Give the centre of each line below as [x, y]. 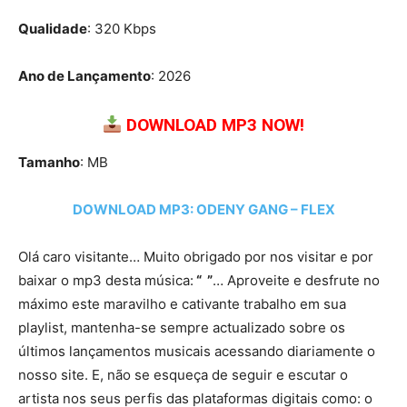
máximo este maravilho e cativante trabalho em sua [182, 304]
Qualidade [53, 29]
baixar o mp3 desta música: [106, 281]
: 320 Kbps [122, 29]
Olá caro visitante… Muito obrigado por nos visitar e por [196, 257]
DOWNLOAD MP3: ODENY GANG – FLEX [203, 210]
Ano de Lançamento [84, 76]
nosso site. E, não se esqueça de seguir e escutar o [183, 375]
